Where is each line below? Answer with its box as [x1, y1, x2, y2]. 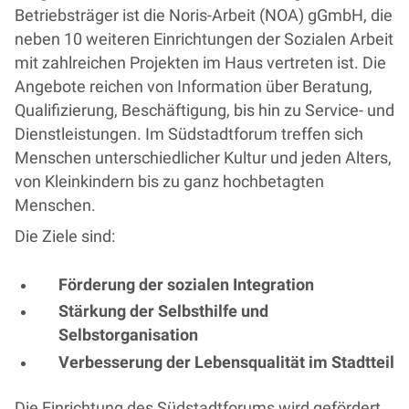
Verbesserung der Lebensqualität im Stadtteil [58, 352, 394, 372]
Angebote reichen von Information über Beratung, [15, 78, 372, 96]
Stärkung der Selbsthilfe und [58, 302, 268, 321]
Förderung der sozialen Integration [58, 276, 318, 295]
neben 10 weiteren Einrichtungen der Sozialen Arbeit [15, 30, 393, 48]
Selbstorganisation [58, 326, 202, 345]
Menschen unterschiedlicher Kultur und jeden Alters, [15, 149, 392, 167]
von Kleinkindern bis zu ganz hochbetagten [15, 173, 324, 191]
